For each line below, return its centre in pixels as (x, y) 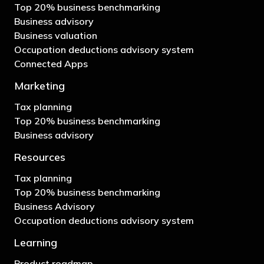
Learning (36, 242)
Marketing (39, 85)
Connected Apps (51, 63)
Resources (40, 157)
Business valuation (56, 35)
